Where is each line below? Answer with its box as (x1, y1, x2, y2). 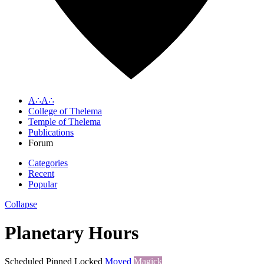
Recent (28, 168, 54, 179)
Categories (28, 157, 68, 168)
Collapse (5, 199, 37, 209)
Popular (28, 179, 57, 189)
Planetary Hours (5, 222, 138, 243)
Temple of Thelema (28, 116, 101, 127)
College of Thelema (28, 105, 102, 116)
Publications (28, 127, 74, 137)
